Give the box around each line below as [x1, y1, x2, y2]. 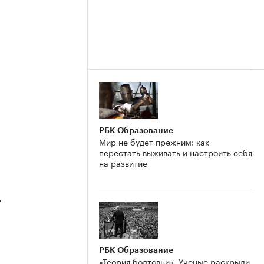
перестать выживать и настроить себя [99, 146, 252, 159]
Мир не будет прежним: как [99, 135, 209, 148]
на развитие [99, 156, 147, 170]
